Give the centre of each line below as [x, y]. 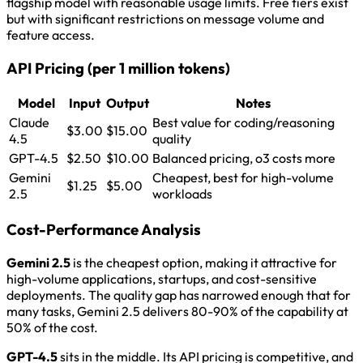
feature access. [51, 34]
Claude [29, 123]
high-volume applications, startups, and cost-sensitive [162, 278]
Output [128, 103]
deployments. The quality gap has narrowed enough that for [179, 295]
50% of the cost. [52, 327]
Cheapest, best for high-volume [243, 178]
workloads [182, 194]
